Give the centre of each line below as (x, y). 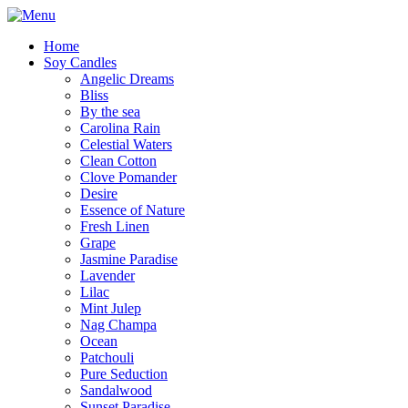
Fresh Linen (115, 226)
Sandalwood (116, 390)
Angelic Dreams (127, 79)
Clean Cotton (118, 161)
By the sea (110, 112)
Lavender (107, 275)
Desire (99, 194)
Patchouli (107, 357)
